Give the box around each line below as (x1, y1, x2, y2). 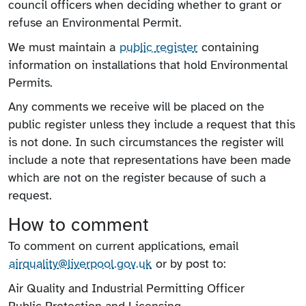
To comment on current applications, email (8, 238, 238, 254)
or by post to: (152, 256, 226, 272)
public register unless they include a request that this (8, 117, 295, 133)
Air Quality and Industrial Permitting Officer (8, 280, 245, 296)
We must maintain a (8, 39, 119, 55)
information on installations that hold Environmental (8, 57, 288, 72)
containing (198, 39, 259, 55)
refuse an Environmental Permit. (8, 15, 182, 30)
